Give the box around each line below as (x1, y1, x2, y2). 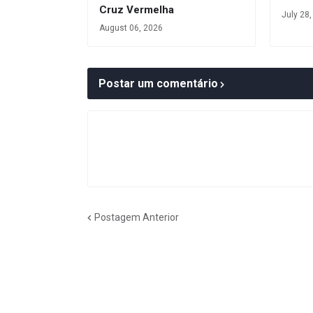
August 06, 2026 (99, 23, 163, 34)
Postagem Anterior (94, 211, 179, 223)
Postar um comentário (99, 77, 218, 91)
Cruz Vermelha (99, 3, 174, 17)
